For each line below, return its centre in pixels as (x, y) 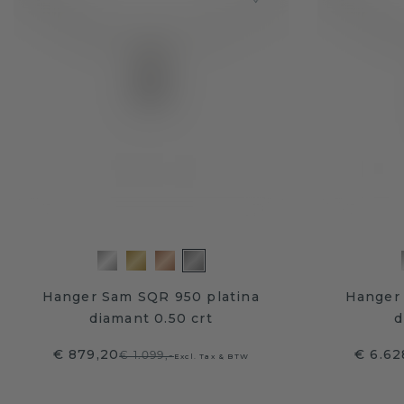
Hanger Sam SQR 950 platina (151, 296)
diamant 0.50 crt (151, 318)
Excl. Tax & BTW (211, 356)
